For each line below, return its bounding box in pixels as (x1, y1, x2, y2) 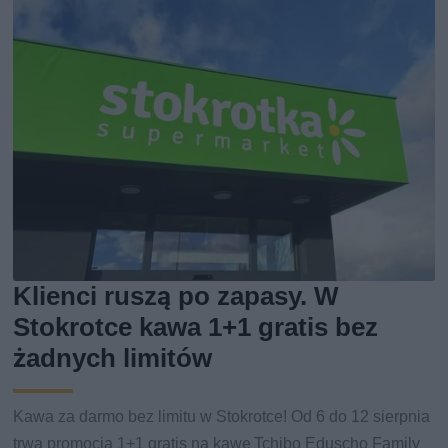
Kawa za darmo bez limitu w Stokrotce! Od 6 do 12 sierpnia (13, 407, 431, 427)
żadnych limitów (13, 343, 213, 374)
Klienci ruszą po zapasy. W (13, 281, 340, 312)
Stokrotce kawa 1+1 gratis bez (13, 312, 379, 343)
